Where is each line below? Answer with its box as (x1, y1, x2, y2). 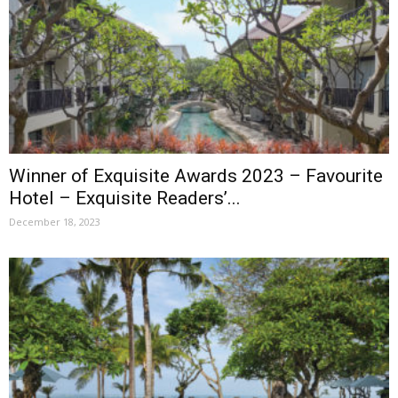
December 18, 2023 (9, 215, 100, 229)
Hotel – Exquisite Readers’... (9, 187, 241, 210)
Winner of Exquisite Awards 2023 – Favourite (9, 165, 383, 187)
